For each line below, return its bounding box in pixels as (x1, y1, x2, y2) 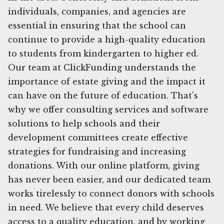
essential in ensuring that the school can (8, 20, 186, 30)
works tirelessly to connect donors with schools (8, 188, 214, 198)
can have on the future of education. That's (8, 90, 198, 100)
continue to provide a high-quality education (8, 34, 205, 44)
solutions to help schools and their (8, 118, 160, 128)
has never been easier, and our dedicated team (8, 174, 210, 184)
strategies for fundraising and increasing (8, 146, 186, 156)
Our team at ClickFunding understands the (8, 62, 196, 72)
